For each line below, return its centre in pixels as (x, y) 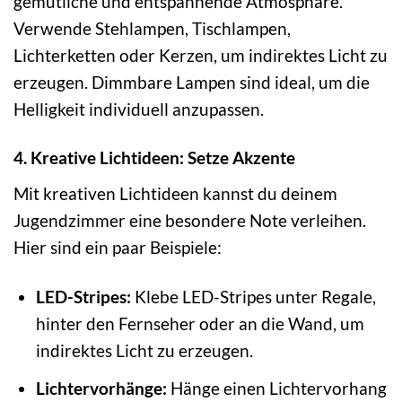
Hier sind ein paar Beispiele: (118, 248)
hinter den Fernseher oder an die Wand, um (200, 324)
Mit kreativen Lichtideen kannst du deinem (175, 194)
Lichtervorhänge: (101, 388)
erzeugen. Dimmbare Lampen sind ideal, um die (192, 82)
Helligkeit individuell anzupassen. (139, 109)
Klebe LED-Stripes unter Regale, (253, 297)
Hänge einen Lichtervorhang (276, 388)
